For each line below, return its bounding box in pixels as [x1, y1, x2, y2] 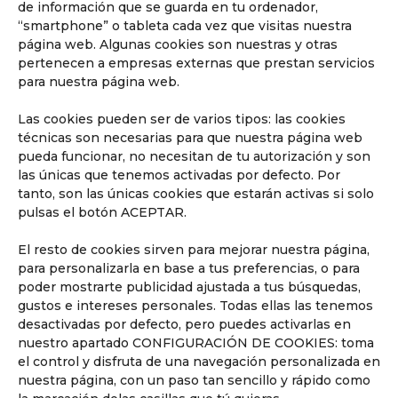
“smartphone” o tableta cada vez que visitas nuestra [18, 17, 352, 34]
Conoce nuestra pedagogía [43, 212, 243, 230]
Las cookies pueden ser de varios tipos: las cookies [18, 110, 346, 127]
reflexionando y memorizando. [43, 269, 259, 287]
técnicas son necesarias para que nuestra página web [18, 129, 362, 146]
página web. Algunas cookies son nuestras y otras [18, 36, 338, 52]
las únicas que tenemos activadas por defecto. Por [18, 166, 340, 183]
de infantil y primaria [43, 230, 202, 248]
